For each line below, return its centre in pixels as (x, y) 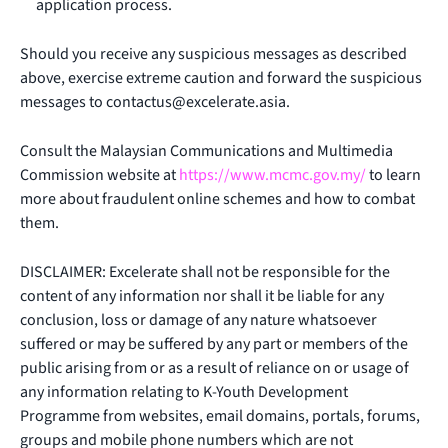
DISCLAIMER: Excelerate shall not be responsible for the (205, 272)
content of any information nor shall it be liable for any (202, 296)
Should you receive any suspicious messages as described (213, 54)
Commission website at (99, 175)
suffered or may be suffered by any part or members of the (214, 344)
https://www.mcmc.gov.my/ (272, 175)
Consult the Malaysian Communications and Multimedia (206, 151)
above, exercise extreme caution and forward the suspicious (221, 78)
